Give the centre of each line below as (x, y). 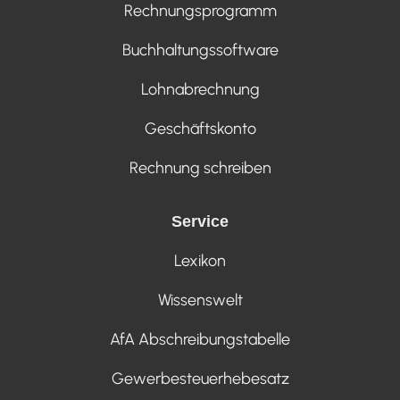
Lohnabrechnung (200, 89)
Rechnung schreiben (200, 167)
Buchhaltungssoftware (200, 50)
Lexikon (200, 260)
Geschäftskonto (200, 128)
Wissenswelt (200, 300)
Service (200, 221)
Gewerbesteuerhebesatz (200, 378)
